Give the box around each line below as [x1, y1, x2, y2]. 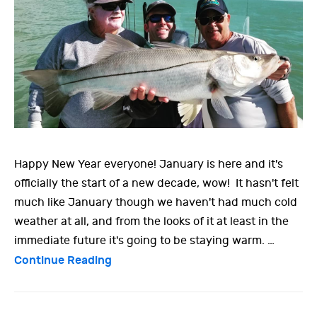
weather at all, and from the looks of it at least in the [14, 215, 289, 229]
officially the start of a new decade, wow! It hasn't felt [14, 177, 299, 190]
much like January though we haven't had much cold [14, 196, 297, 209]
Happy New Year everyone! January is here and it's [14, 158, 283, 171]
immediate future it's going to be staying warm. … [14, 234, 275, 248]
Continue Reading [14, 253, 112, 267]
